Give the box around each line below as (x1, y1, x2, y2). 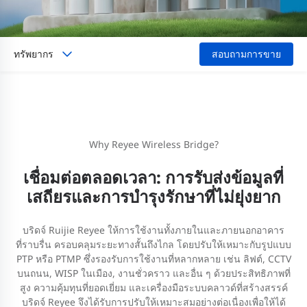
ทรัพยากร (14, 47, 53, 60)
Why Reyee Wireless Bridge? (88, 137, 219, 151)
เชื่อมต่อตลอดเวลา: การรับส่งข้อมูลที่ (23, 165, 284, 188)
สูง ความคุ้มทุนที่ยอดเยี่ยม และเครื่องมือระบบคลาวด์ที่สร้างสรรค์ (19, 280, 288, 294)
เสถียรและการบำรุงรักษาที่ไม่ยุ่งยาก (26, 184, 281, 208)
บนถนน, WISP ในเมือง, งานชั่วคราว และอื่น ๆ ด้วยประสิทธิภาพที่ (16, 266, 291, 280)
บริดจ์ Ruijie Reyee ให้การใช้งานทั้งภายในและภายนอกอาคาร (23, 223, 284, 236)
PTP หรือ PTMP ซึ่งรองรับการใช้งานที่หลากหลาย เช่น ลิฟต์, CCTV (16, 251, 291, 265)
